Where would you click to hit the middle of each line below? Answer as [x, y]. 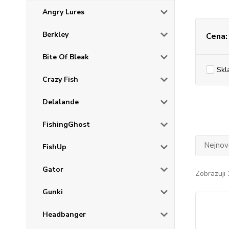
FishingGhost [66, 125]
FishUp [54, 147]
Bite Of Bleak [66, 57]
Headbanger [64, 215]
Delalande [61, 102]
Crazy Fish [60, 80]
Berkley [55, 35]
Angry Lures [63, 12]
